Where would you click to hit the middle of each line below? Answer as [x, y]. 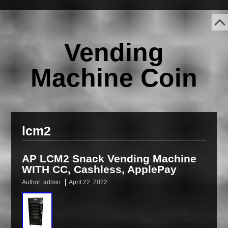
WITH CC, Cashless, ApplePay [99, 169]
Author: [32, 182]
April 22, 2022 [88, 182]
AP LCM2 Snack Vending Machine [109, 159]
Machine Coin [114, 78]
